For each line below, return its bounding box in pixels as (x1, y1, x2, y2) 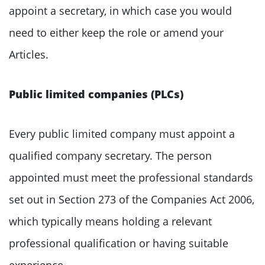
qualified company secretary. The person (9, 148, 212, 163)
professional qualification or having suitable (9, 235, 228, 250)
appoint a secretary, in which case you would (9, 3, 232, 18)
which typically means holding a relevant (9, 214, 212, 228)
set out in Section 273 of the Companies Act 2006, (9, 192, 254, 206)
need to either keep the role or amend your (9, 25, 224, 40)
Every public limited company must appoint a (9, 126, 235, 141)
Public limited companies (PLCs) (9, 86, 183, 101)
